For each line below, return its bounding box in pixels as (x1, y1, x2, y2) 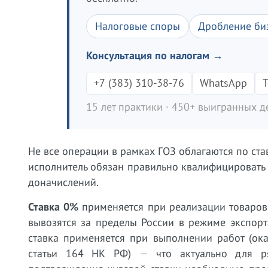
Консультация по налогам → (86, 48, 223, 62)
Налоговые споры (95, 19, 180, 33)
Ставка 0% (28, 200, 79, 214)
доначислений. (28, 175, 99, 189)
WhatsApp (200, 76, 247, 90)
